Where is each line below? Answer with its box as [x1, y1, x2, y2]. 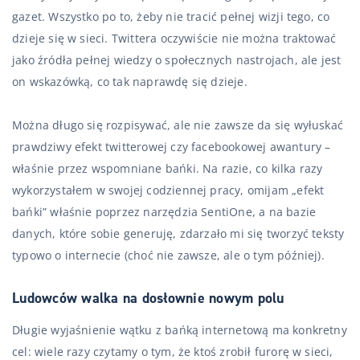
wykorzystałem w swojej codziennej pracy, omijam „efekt [12, 182, 325, 198]
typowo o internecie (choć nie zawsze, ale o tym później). [12, 247, 325, 263]
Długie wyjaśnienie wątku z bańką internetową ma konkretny [12, 322, 347, 337]
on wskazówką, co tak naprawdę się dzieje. [12, 74, 247, 89]
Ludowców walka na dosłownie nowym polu [12, 288, 284, 308]
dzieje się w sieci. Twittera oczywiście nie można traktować [12, 31, 337, 46]
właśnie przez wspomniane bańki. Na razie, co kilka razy [12, 161, 323, 176]
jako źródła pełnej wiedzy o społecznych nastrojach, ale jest [12, 52, 342, 67]
